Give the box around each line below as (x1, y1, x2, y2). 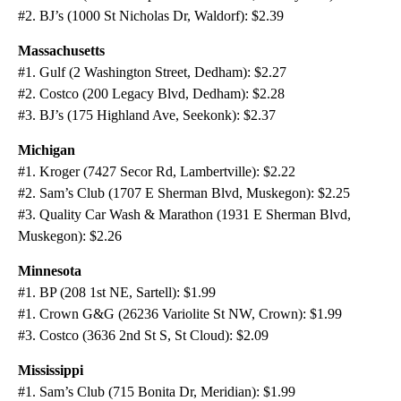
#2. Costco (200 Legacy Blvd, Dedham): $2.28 (18, 86, 285, 102)
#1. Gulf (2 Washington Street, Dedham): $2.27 (18, 64, 286, 81)
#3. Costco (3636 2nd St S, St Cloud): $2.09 (18, 328, 269, 344)
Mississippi (18, 363, 83, 379)
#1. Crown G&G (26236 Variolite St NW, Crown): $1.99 (18, 306, 342, 322)
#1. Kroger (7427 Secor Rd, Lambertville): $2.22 (18, 164, 295, 180)
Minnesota (18, 263, 81, 279)
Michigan (18, 142, 75, 158)
